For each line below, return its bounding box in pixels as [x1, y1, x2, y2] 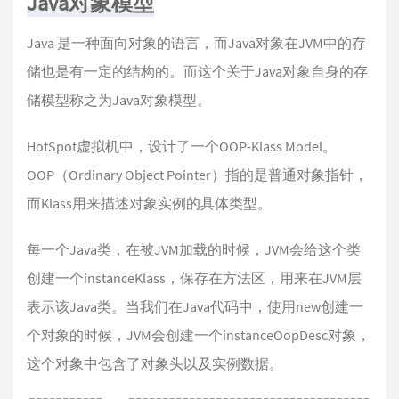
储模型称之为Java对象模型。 [27, 91, 211, 110]
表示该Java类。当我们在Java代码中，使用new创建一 [27, 297, 363, 316]
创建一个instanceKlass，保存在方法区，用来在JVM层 [27, 269, 362, 288]
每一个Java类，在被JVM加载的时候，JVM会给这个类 [27, 240, 361, 259]
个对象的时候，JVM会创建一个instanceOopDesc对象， [27, 326, 370, 345]
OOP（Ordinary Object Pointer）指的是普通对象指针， [27, 166, 368, 184]
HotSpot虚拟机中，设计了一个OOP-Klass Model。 [27, 137, 337, 156]
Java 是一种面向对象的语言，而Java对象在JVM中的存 [27, 34, 366, 53]
